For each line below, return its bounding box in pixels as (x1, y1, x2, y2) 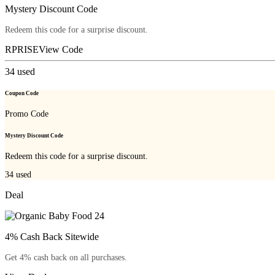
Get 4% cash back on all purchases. (5, 252, 127, 262)
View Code (39, 44, 83, 55)
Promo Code (5, 109, 48, 119)
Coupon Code (5, 90, 39, 97)
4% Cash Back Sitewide (5, 231, 99, 242)
